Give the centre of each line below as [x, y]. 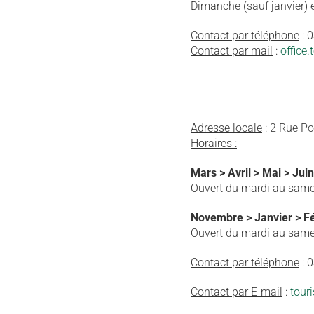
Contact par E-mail [237, 292]
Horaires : [214, 143]
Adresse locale [226, 128]
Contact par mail [232, 51]
